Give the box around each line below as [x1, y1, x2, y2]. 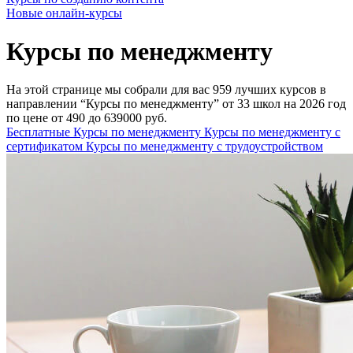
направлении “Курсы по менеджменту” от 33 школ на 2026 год [6, 97, 346, 111]
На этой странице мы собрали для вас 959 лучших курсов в [6, 83, 326, 97]
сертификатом [6, 139, 86, 154]
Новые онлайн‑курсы [6, 6, 122, 20]
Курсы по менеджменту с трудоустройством [86, 139, 323, 154]
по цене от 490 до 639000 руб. [6, 111, 167, 125]
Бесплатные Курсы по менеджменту [6, 125, 204, 139]
